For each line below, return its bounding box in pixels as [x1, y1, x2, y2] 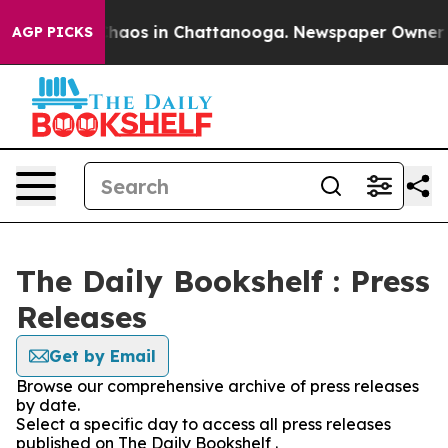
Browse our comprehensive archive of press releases [16, 376, 419, 396]
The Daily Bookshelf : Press [16, 262, 430, 300]
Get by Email [49, 346, 156, 366]
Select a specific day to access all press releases [16, 414, 391, 434]
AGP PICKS [12, 23, 93, 41]
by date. [16, 395, 80, 415]
